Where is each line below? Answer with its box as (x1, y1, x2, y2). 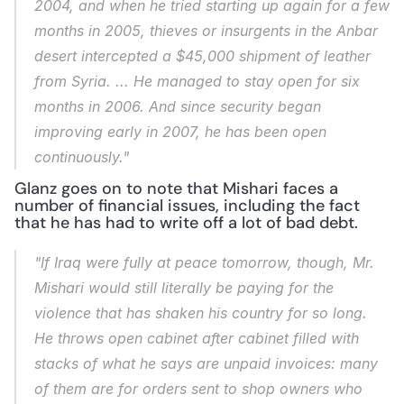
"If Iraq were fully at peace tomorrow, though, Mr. (34, 253, 374, 271)
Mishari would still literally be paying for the (34, 279, 334, 297)
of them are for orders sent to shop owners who (34, 380, 363, 398)
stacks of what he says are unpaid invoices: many (34, 354, 378, 372)
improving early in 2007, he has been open (34, 123, 326, 141)
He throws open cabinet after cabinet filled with (34, 329, 359, 347)
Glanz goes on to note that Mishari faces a (14, 178, 338, 199)
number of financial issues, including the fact (14, 195, 360, 216)
